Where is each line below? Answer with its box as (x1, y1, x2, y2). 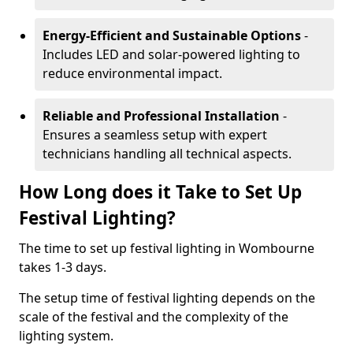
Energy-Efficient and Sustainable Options (43, 27, 301, 44)
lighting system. (19, 327, 117, 344)
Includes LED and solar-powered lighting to (43, 46, 300, 63)
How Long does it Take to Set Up (19, 180, 302, 204)
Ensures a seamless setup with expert (43, 126, 267, 143)
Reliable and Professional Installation (43, 107, 280, 124)
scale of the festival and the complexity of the (19, 308, 288, 325)
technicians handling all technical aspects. (43, 145, 292, 162)
